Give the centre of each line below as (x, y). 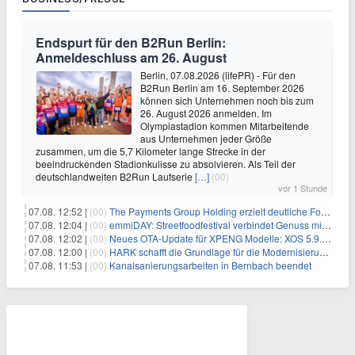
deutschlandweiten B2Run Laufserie (115, 176)
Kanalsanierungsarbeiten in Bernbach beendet (210, 265)
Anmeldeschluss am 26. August (131, 57)
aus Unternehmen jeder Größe (206, 138)
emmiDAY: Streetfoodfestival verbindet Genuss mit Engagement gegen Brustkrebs (216, 224)
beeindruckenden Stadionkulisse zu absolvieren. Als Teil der (166, 163)
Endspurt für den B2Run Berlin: (131, 42)
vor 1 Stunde (303, 187)
